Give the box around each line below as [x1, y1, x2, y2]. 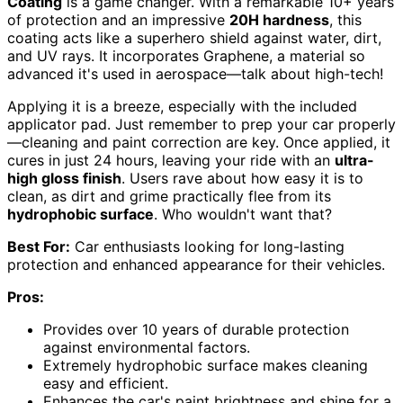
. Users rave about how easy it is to [121, 168, 363, 187]
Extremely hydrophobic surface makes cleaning [43, 355, 368, 374]
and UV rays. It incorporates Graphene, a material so [7, 46, 365, 65]
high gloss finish [7, 168, 121, 187]
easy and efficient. [43, 373, 168, 392]
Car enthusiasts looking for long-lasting [70, 237, 345, 255]
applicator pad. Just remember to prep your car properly [7, 114, 396, 133]
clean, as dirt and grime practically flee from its [7, 186, 331, 205]
